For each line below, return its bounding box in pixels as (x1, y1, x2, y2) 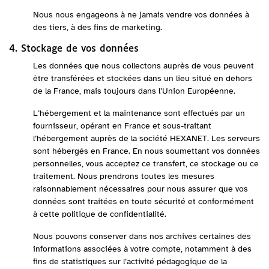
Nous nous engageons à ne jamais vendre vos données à (33, 10, 249, 20)
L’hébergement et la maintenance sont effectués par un (33, 108, 245, 118)
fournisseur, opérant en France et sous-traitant (33, 121, 211, 131)
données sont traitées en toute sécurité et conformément (33, 196, 254, 207)
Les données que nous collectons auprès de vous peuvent (33, 61, 254, 71)
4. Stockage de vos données (9, 44, 139, 54)
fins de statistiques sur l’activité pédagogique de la (33, 256, 227, 267)
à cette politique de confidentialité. (33, 209, 166, 219)
